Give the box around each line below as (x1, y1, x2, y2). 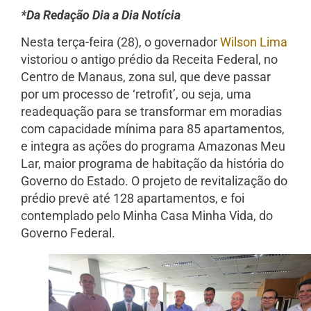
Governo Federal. (21, 226, 115, 241)
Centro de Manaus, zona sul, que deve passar (21, 69, 271, 85)
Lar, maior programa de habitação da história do (21, 156, 284, 171)
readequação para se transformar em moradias (21, 104, 282, 119)
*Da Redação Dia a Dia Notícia (21, 8, 183, 23)
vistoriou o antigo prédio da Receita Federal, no (21, 52, 278, 67)
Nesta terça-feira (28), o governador (21, 35, 220, 50)
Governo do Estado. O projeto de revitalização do (21, 174, 287, 189)
